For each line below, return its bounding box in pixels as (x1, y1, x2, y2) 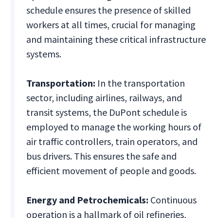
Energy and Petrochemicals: (26, 194, 151, 206)
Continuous (150, 194, 197, 206)
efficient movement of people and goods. (26, 164, 197, 177)
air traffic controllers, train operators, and (26, 135, 198, 148)
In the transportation (95, 77, 185, 90)
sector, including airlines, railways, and (26, 91, 182, 104)
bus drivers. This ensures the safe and (26, 150, 177, 163)
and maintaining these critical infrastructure (26, 33, 206, 46)
